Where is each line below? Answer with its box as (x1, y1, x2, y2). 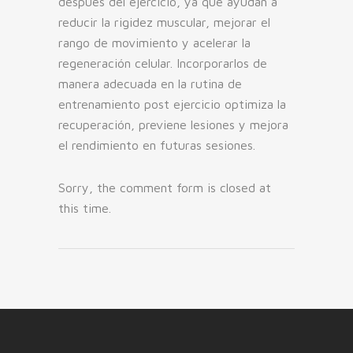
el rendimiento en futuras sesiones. (58, 138, 255, 153)
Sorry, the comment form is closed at (58, 180, 271, 195)
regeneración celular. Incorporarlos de (58, 56, 267, 71)
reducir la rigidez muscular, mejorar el (58, 15, 270, 30)
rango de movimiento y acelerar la (58, 35, 251, 50)
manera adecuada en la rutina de (58, 76, 242, 91)
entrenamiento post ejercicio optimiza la (58, 97, 286, 112)
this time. (58, 201, 111, 216)
